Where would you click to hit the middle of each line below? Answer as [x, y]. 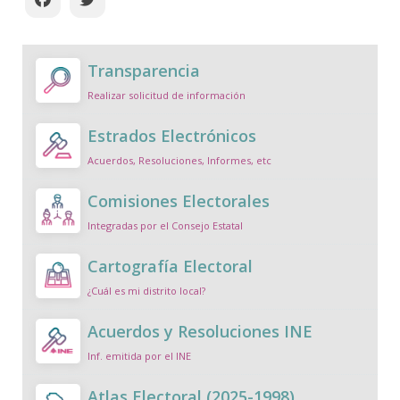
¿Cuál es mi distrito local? [146, 291]
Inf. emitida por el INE [139, 356]
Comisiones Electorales [179, 201]
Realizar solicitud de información [167, 96]
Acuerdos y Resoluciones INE [200, 332]
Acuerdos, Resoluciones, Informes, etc [179, 161]
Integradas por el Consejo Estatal [165, 226]
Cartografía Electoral [170, 267]
